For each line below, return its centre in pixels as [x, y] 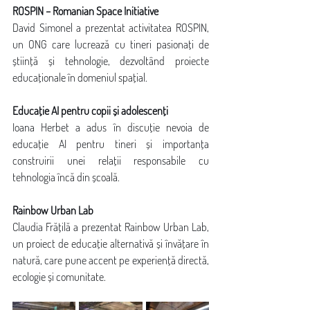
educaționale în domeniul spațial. [80, 77]
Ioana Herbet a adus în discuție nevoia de [111, 127]
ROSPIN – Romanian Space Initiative [85, 11]
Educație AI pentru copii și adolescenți [90, 111]
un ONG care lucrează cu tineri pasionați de [111, 44]
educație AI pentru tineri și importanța [111, 144]
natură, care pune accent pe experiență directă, [111, 260]
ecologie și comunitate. [59, 277]
